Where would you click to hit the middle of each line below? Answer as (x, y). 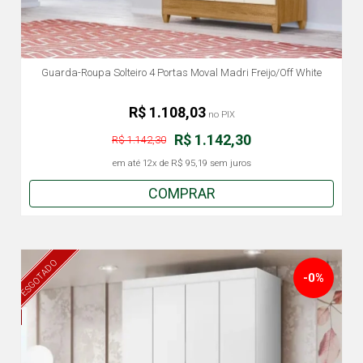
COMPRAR (181, 193)
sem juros (229, 163)
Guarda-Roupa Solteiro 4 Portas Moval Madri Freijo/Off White (181, 73)
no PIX (220, 115)
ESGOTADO (39, 278)
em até (127, 163)
